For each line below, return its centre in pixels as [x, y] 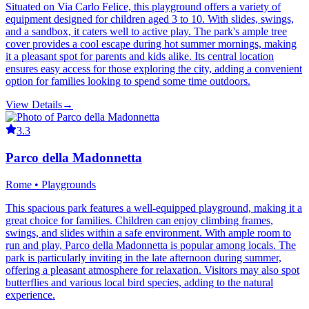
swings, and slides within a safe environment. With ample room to [148, 232]
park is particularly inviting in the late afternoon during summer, [143, 257]
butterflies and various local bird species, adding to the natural [139, 282]
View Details [34, 105]
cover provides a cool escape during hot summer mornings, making [151, 44]
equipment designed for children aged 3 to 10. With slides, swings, [150, 19]
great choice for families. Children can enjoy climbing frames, [139, 220]
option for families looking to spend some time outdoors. [128, 81]
